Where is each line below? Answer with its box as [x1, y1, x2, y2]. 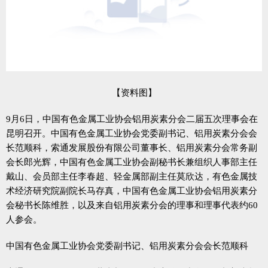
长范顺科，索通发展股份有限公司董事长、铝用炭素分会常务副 [6, 142, 257, 153]
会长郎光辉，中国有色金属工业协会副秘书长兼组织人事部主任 [6, 157, 257, 167]
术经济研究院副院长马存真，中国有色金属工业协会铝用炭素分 [6, 185, 257, 196]
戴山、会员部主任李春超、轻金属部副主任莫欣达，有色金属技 [6, 171, 257, 181]
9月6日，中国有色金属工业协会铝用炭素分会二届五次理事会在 [6, 114, 258, 124]
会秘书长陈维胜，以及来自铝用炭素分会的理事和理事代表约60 [6, 200, 258, 210]
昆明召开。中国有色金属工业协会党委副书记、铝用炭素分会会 [6, 128, 257, 138]
